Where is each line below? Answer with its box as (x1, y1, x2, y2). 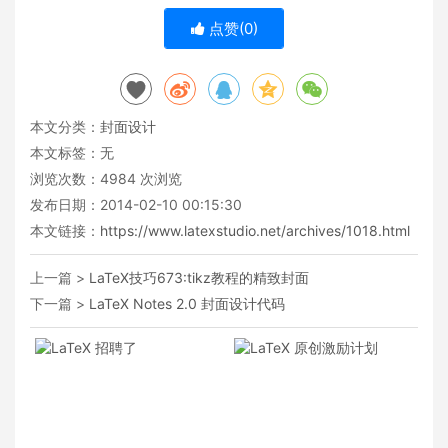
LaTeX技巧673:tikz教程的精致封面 (89, 268, 309, 286)
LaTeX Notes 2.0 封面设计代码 (89, 294, 285, 312)
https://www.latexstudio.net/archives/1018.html (100, 221, 410, 239)
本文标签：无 (30, 143, 114, 161)
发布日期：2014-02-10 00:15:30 (30, 195, 242, 213)
